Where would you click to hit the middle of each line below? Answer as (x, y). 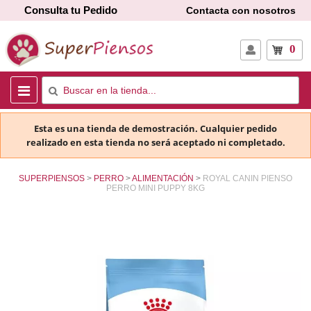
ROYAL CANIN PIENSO (247, 179)
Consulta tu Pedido (71, 10)
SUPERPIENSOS (52, 179)
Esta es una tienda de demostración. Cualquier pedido (155, 129)
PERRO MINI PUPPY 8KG (155, 188)
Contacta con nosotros (241, 10)
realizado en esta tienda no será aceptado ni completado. (155, 143)
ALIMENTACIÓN (163, 179)
